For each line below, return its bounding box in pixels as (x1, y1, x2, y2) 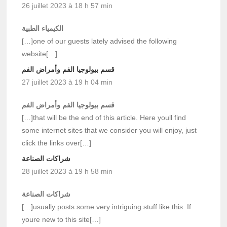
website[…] (22, 49, 58, 58)
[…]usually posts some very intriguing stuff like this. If (22, 202, 192, 211)
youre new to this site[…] (22, 215, 101, 223)
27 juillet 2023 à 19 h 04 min (22, 78, 113, 86)
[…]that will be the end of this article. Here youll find (22, 113, 186, 122)
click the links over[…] (22, 138, 92, 147)
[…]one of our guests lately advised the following (22, 36, 177, 45)
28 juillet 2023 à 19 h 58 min (22, 167, 113, 175)
